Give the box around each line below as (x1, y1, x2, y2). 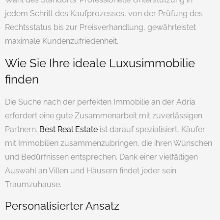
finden (5, 72, 39, 87)
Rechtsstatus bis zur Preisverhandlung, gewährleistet (5, 22, 196, 32)
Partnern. (5, 125, 39, 135)
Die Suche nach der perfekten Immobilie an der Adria (5, 97, 195, 107)
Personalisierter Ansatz (5, 199, 119, 213)
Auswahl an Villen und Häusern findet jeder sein (5, 166, 176, 176)
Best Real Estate (39, 125, 98, 135)
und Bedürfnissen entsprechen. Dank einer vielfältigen (5, 152, 198, 162)
